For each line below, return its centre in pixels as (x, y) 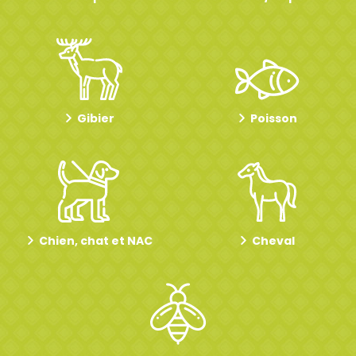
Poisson (273, 118)
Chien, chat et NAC (95, 241)
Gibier (95, 118)
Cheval (273, 241)
